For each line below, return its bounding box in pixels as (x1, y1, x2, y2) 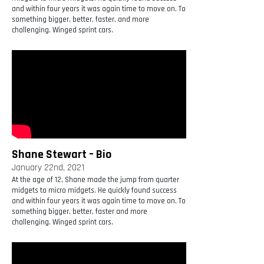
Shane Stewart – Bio (12, 147, 111, 163)
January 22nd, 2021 (12, 162, 84, 174)
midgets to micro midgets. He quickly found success (12, 186, 177, 196)
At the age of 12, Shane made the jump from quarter (12, 175, 179, 185)
